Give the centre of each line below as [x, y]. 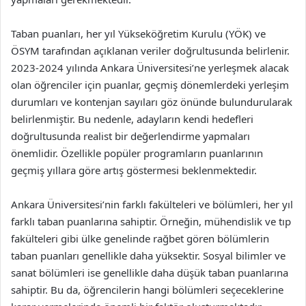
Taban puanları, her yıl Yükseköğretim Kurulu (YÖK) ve [138, 33]
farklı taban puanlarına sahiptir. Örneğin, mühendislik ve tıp [151, 221]
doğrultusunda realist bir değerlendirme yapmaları [130, 136]
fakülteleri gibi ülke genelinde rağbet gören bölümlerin [140, 238]
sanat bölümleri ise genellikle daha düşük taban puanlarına [150, 273]
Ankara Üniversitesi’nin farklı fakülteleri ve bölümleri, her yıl [152, 204]
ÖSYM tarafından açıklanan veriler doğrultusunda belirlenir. [150, 51]
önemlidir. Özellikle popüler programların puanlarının [137, 153]
